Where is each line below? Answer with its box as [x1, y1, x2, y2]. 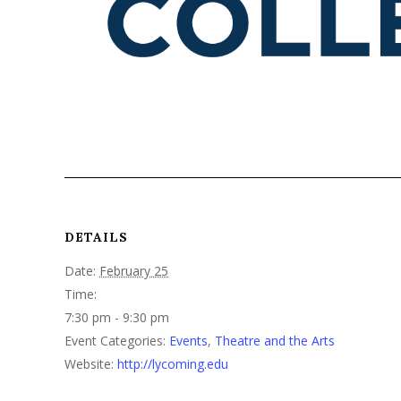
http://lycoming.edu [117, 355, 228, 373]
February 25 [99, 262, 168, 280]
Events [169, 332, 208, 350]
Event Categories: [64, 332, 166, 350]
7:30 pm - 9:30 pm [64, 309, 169, 327]
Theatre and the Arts [215, 332, 335, 350]
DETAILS [64, 229, 128, 246]
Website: [64, 355, 114, 373]
